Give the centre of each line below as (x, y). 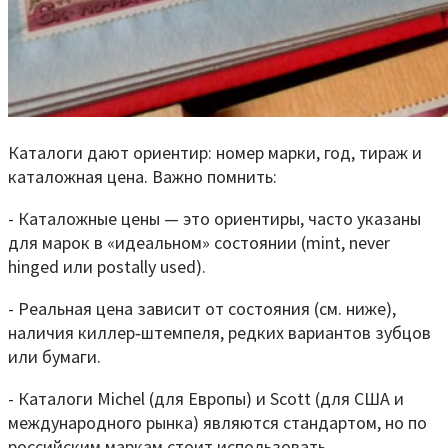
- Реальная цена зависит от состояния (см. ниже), (202, 309)
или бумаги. (54, 357)
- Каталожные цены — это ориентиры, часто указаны (214, 219)
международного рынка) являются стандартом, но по (217, 423)
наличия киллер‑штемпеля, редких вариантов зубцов (219, 333)
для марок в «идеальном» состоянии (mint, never (199, 243)
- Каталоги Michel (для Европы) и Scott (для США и (206, 399)
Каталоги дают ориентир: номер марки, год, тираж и (215, 153)
